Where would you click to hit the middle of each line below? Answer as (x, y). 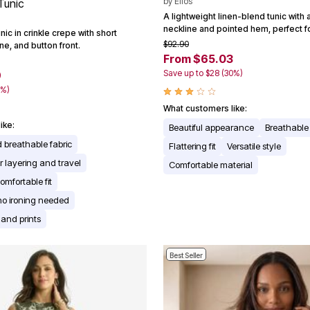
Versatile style (254, 146)
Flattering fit (192, 146)
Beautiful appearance (211, 127)
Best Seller (186, 255)
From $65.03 (198, 58)
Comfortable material (211, 164)
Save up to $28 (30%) (203, 73)
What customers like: (205, 108)
